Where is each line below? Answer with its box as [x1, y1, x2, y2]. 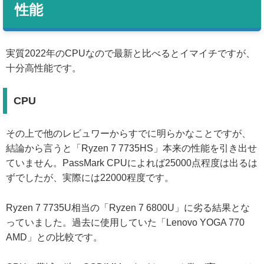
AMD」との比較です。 [6, 232, 103, 242]
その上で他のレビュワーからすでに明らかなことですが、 [6, 128, 251, 138]
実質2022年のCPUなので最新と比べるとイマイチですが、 [6, 48, 255, 59]
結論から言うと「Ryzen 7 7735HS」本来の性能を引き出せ [6, 143, 257, 153]
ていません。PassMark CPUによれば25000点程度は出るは [6, 157, 258, 168]
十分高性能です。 [6, 63, 81, 74]
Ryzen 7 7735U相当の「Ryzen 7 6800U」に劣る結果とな [6, 202, 250, 213]
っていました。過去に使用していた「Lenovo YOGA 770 [6, 217, 245, 227]
